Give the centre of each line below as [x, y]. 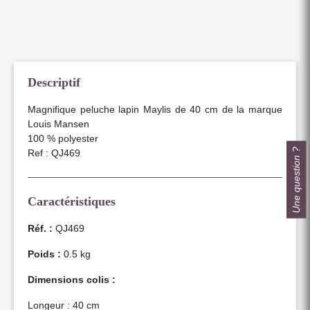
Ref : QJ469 [54, 153]
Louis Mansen [58, 124]
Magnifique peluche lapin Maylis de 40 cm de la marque [155, 109]
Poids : [44, 254]
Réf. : [40, 228]
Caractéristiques [72, 201]
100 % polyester [63, 138]
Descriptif [54, 82]
